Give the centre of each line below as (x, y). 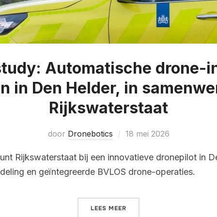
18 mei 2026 (147, 133)
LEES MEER (108, 208)
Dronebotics (90, 133)
